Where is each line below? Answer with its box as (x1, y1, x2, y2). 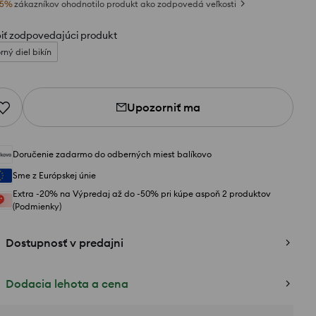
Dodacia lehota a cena (6, 276, 128, 291)
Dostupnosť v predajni (6, 236, 123, 250)
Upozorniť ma (127, 100, 200, 114)
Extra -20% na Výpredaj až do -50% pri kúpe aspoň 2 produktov (13, 188, 271, 199)
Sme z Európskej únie (13, 170, 96, 181)
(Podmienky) (13, 201, 61, 212)
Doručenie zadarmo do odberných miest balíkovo (13, 149, 212, 159)
